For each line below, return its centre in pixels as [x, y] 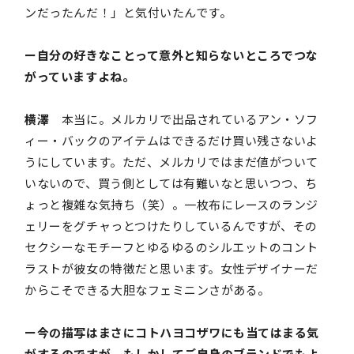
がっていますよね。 [80, 77]
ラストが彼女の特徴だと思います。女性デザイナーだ [171, 269]
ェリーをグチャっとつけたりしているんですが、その [171, 226]
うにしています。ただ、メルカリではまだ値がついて [171, 162]
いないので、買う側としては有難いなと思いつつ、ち [171, 183]
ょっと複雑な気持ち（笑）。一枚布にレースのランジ [171, 205]
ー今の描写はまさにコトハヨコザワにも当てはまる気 [172, 333]
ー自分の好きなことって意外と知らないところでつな [171, 55]
